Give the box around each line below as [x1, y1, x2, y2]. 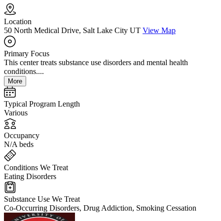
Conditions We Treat [4, 163, 68, 172]
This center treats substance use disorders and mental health [4, 58, 188, 67]
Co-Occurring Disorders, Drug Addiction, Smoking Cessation [4, 204, 196, 213]
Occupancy [4, 131, 39, 140]
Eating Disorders [4, 172, 56, 181]
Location [4, 17, 32, 26]
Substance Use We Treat [4, 195, 80, 204]
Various [4, 109, 28, 117]
